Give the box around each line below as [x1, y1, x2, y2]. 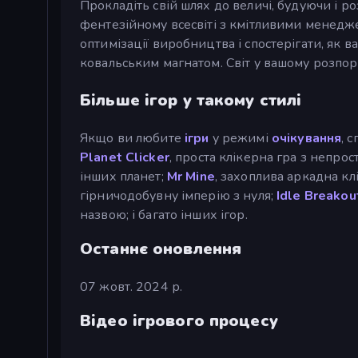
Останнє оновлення [80, 237, 242, 260]
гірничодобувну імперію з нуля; [80, 186, 277, 205]
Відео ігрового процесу [80, 310, 278, 332]
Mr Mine [166, 167, 215, 185]
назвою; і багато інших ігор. [80, 205, 248, 224]
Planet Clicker [80, 148, 169, 166]
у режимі [209, 129, 272, 147]
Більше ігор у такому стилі [80, 89, 302, 111]
